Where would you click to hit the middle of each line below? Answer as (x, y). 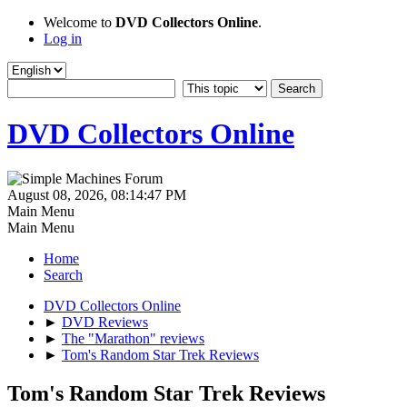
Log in (63, 39)
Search (63, 274)
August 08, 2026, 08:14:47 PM (97, 194)
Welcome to (79, 22)
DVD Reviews (105, 322)
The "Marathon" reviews (133, 338)
